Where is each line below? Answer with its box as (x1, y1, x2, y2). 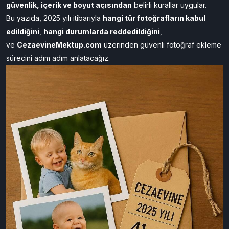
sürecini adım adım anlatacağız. (6, 54, 110, 62)
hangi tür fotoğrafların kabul (103, 14, 205, 22)
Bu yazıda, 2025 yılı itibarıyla (6, 14, 103, 22)
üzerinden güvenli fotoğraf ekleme (102, 40, 221, 49)
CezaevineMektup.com (17, 40, 102, 49)
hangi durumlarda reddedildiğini (43, 27, 160, 36)
